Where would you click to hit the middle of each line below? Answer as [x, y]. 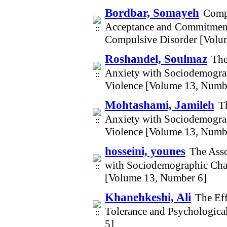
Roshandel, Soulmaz [156, 59]
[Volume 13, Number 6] [156, 178]
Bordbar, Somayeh [152, 13]
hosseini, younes [145, 151]
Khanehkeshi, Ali [148, 197]
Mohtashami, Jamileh [160, 105]
